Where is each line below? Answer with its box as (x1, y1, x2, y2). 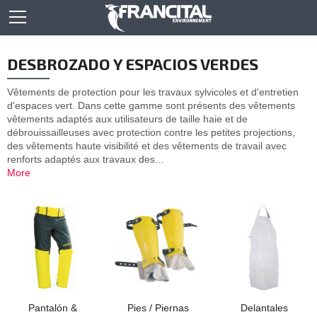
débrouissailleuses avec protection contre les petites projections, (7, 126, 295, 138)
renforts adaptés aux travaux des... (7, 153, 163, 165)
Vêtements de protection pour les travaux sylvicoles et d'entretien (7, 86, 299, 98)
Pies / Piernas (127, 301, 190, 313)
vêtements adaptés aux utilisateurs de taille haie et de (7, 113, 248, 125)
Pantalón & (28, 301, 78, 313)
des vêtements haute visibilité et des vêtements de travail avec (7, 139, 287, 151)
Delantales (240, 301, 288, 313)
